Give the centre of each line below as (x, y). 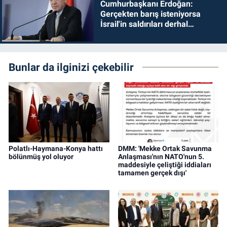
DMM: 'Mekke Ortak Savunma (165, 149)
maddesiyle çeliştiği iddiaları (164, 165)
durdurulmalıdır (128, 34)
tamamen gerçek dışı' (152, 173)
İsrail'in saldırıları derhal (144, 24)
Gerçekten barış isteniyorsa (150, 14)
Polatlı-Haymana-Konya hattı (56, 149)
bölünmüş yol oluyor (41, 157)
